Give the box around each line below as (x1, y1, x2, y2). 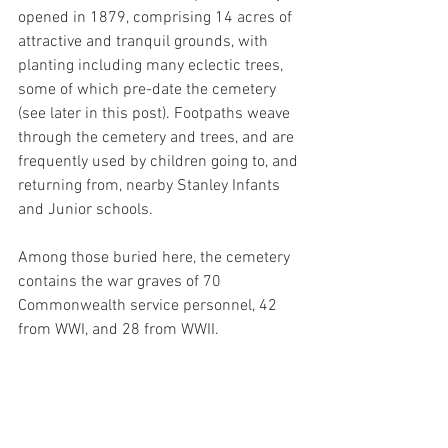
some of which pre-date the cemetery (18, 80, 280, 100)
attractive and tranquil (18, 32, 174, 52)
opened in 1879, (18, 8, 133, 28)
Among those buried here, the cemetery (18, 248, 294, 268)
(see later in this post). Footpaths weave (18, 104, 294, 124)
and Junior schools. (18, 200, 157, 220)
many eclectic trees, (146, 56, 287, 76)
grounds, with (174, 32, 272, 52)
